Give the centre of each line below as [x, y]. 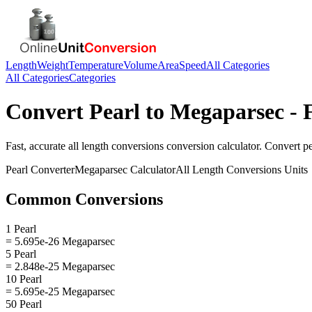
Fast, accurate [37, 146]
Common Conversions [84, 199]
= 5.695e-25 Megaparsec [60, 291]
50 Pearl [24, 304]
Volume [140, 65]
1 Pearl [21, 228]
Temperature [96, 65]
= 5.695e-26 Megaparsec [60, 241]
